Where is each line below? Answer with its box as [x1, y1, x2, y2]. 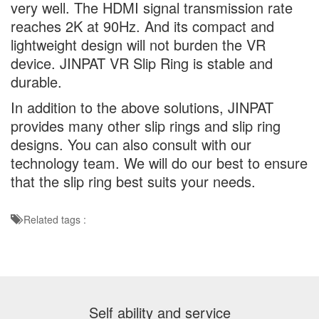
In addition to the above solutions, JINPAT [11, 97, 273, 117]
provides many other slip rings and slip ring [11, 115, 281, 136]
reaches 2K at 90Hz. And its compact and [11, 16, 274, 36]
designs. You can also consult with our [11, 134, 251, 155]
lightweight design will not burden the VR [11, 34, 266, 55]
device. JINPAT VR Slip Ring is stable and [11, 53, 273, 73]
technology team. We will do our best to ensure [11, 152, 308, 173]
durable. [11, 71, 62, 92]
